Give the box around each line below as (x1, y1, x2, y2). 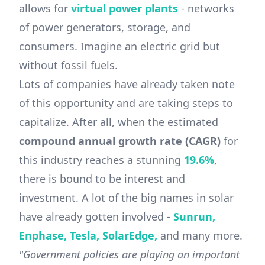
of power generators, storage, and (19, 20, 190, 35)
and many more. (157, 228, 243, 243)
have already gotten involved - (19, 209, 173, 224)
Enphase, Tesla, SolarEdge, (19, 228, 157, 243)
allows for (19, 1, 71, 16)
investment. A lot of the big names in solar (19, 190, 234, 205)
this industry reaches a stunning (19, 153, 184, 167)
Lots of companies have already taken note (19, 77, 235, 92)
